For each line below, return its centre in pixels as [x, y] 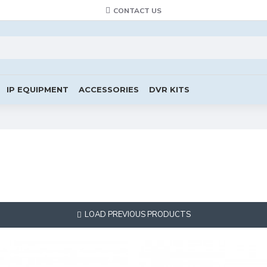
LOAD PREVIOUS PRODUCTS [137, 215]
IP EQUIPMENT [38, 89]
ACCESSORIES [109, 89]
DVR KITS [169, 89]
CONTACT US [137, 10]
